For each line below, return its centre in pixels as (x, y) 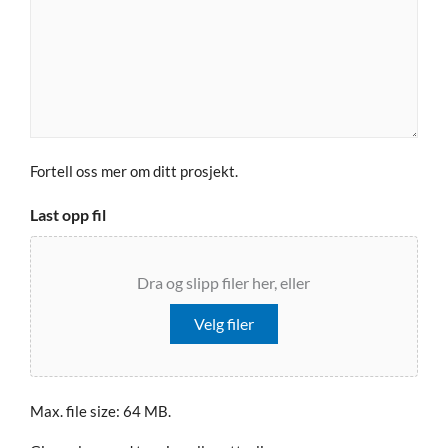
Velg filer (223, 324)
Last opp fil (68, 215)
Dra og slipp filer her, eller (224, 283)
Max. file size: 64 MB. (100, 411)
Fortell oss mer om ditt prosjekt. (134, 171)
